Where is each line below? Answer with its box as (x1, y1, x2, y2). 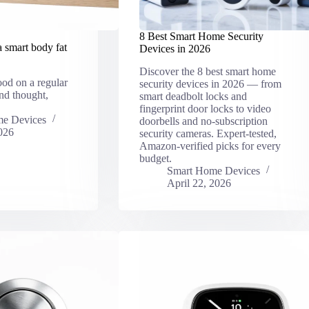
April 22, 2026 (166, 177, 231, 189)
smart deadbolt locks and (139, 90, 247, 102)
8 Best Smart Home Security (139, 30, 263, 42)
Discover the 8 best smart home (139, 65, 276, 77)
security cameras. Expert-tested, (139, 127, 277, 139)
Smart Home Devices (166, 164, 260, 177)
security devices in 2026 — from (139, 77, 281, 90)
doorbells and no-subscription (139, 114, 268, 127)
